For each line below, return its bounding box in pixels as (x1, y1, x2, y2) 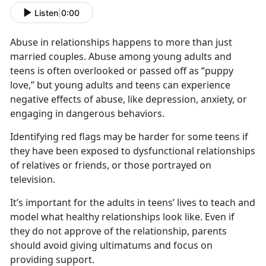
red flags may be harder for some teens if (59, 130, 248, 144)
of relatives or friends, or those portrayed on (10, 159, 211, 172)
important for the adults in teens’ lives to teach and (23, 196, 255, 210)
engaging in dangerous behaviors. (10, 107, 167, 121)
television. (10, 173, 60, 186)
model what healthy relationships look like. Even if (10, 210, 235, 224)
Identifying (10, 130, 59, 144)
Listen (34, 7, 58, 18)
